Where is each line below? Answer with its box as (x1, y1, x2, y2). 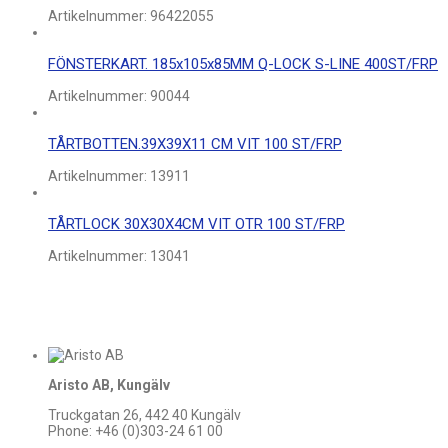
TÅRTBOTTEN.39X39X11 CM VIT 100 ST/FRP (48, 135, 342, 154)
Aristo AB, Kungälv (48, 377, 170, 394)
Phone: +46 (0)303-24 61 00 (48, 423, 223, 440)
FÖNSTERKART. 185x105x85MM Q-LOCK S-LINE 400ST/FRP (48, 55, 438, 74)
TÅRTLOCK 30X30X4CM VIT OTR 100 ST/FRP (48, 215, 345, 234)
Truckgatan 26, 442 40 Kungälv (48, 407, 241, 424)
